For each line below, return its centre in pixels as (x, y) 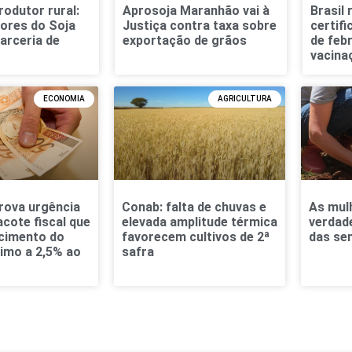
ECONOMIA (64, 98)
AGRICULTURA (244, 98)
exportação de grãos (185, 40)
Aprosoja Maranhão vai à (196, 10)
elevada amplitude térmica (199, 222)
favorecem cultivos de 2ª (195, 237)
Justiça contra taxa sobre (200, 25)
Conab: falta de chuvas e (194, 207)
